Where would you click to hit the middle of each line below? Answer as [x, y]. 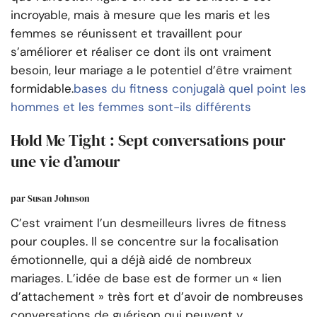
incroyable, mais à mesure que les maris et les [140, 15]
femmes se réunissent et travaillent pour [126, 33]
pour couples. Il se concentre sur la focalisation [145, 242]
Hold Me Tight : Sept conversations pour [148, 140]
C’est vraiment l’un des [76, 223]
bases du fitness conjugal [146, 88]
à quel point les [263, 88]
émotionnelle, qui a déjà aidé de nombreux [131, 260]
